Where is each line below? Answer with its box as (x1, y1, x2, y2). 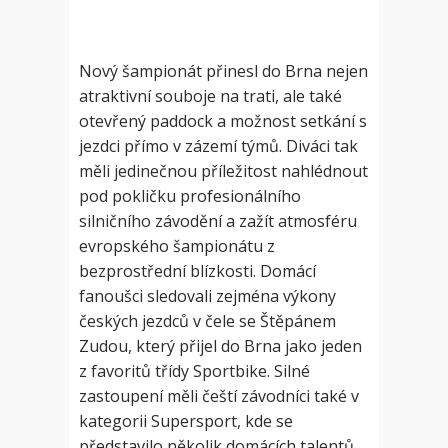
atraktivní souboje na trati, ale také (79, 85, 342, 107)
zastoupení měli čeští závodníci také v (79, 385, 359, 407)
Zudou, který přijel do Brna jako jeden (79, 335, 362, 357)
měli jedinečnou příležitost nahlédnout (79, 160, 368, 182)
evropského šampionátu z (79, 235, 275, 257)
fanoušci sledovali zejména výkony (79, 285, 336, 307)
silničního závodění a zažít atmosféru (79, 210, 357, 232)
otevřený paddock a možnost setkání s (79, 110, 367, 132)
